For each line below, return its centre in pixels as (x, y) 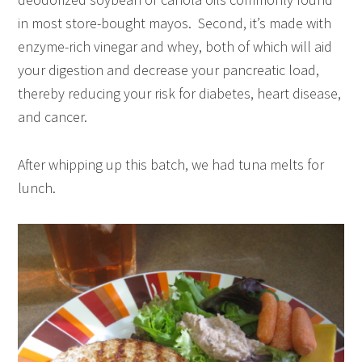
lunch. (37, 187)
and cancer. (53, 116)
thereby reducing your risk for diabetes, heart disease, (180, 93)
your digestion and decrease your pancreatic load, (169, 69)
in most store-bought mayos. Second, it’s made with (175, 23)
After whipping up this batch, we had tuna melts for (171, 164)
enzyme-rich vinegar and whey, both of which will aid (175, 46)
